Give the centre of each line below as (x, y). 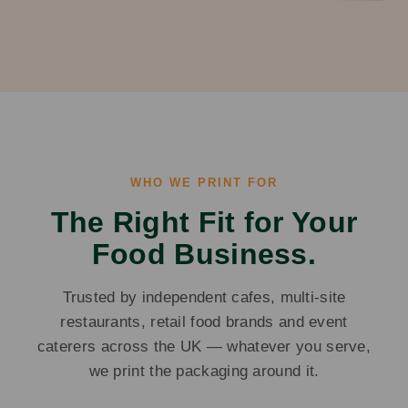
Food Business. (204, 255)
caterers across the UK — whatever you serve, (204, 347)
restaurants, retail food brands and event (204, 322)
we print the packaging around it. (204, 372)
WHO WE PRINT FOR (204, 183)
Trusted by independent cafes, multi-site (204, 298)
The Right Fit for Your (204, 223)
